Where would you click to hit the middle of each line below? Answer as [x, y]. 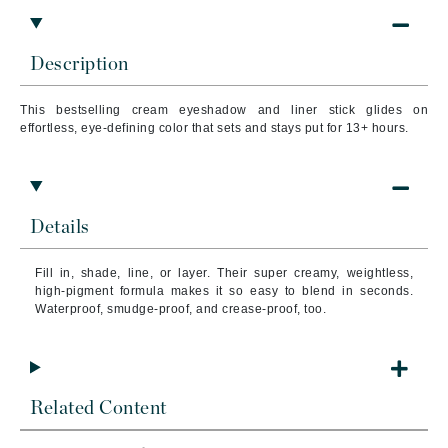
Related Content [98, 408]
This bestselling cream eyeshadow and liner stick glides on [224, 110]
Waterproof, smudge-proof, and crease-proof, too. [180, 309]
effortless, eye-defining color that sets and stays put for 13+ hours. [214, 128]
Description [79, 64]
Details [60, 227]
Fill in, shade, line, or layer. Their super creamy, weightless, [224, 273]
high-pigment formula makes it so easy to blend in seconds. [224, 291]
